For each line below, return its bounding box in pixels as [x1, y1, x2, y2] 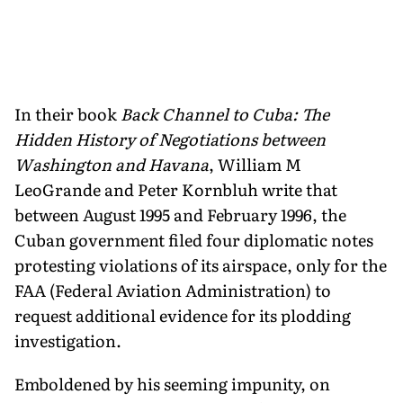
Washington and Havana [14, 151, 209, 176]
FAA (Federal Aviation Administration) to [14, 277, 331, 302]
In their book [14, 101, 121, 126]
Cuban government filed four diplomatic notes [14, 227, 373, 252]
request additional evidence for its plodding [14, 302, 351, 327]
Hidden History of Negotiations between [14, 126, 326, 151]
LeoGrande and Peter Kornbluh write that [14, 176, 337, 201]
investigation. [14, 327, 121, 353]
